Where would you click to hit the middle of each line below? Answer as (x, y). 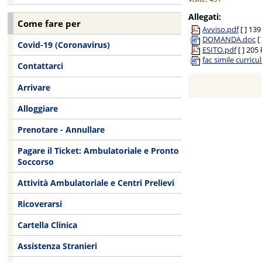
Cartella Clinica (47, 225)
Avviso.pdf (221, 29)
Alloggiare (37, 108)
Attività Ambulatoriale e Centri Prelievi (96, 182)
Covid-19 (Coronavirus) (63, 45)
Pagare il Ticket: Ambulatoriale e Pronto (98, 150)
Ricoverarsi (39, 204)
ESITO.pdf (220, 49)
